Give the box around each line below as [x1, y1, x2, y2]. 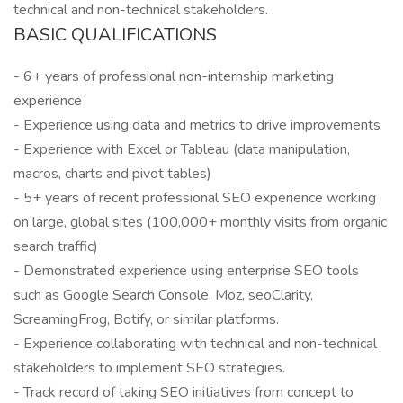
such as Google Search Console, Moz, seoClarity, [13, 285, 313, 305]
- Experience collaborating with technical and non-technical [13, 334, 377, 354]
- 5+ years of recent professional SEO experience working [13, 188, 376, 208]
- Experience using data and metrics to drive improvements [13, 115, 381, 135]
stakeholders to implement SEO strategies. [13, 358, 285, 378]
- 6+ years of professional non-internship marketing [13, 67, 334, 86]
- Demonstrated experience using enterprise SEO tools [13, 261, 359, 281]
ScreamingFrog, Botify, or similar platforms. [13, 309, 279, 329]
